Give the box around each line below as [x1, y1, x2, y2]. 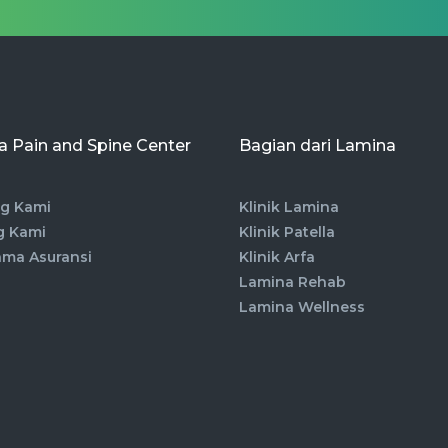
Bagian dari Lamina [239, 136, 396, 156]
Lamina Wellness [239, 298, 365, 317]
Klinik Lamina [239, 198, 339, 217]
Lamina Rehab [239, 273, 346, 292]
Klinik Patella [239, 223, 335, 242]
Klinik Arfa [239, 248, 315, 267]
